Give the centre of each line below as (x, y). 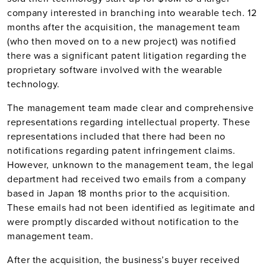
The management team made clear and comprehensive (131, 107)
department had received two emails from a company (127, 179)
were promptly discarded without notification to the (123, 221)
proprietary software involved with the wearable (115, 69)
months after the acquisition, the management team (124, 27)
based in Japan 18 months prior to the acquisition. (119, 193)
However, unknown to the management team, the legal (131, 164)
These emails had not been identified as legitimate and (131, 207)
